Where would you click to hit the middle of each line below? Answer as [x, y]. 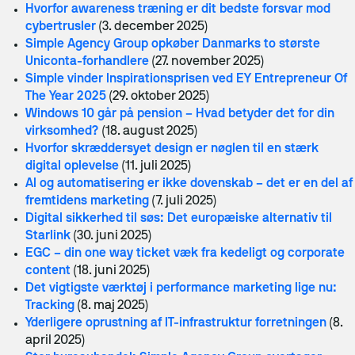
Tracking [50, 306]
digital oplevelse [72, 166]
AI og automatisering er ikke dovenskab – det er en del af [189, 184]
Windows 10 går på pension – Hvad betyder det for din [180, 114]
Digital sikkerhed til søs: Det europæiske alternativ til [179, 219]
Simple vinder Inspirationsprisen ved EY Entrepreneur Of [186, 79]
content [48, 271]
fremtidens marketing [87, 201]
